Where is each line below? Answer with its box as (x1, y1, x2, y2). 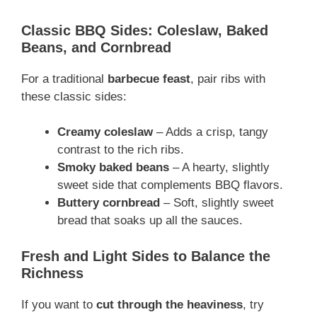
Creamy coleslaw (57, 125, 153, 139)
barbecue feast (108, 71, 190, 86)
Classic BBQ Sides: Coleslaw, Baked (21, 22, 268, 38)
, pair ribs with (190, 71, 265, 86)
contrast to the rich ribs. (57, 143, 184, 157)
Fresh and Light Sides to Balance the (21, 248, 270, 264)
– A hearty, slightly (169, 161, 270, 175)
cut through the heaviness (96, 297, 243, 311)
